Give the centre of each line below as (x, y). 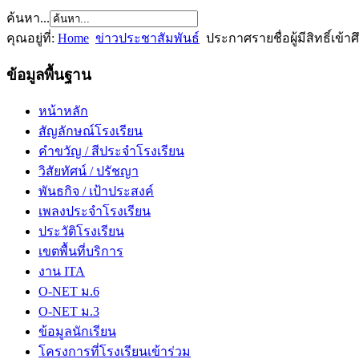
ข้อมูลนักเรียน (77, 332)
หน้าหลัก (63, 111)
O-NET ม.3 (69, 312)
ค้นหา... (28, 18)
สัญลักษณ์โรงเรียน (91, 131)
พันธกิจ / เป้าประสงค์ (96, 192)
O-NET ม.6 (69, 292)
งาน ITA (62, 272)
